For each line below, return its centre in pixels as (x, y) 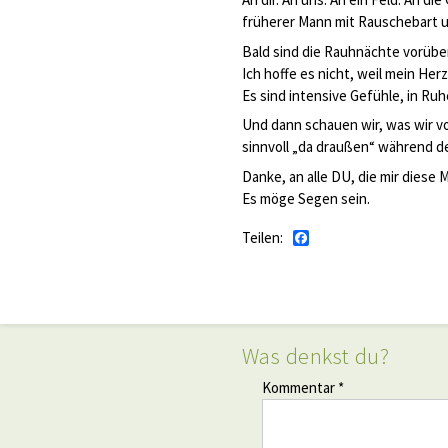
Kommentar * (303, 387)
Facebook (341, 238)
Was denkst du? (316, 356)
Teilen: (265, 237)
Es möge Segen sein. (306, 198)
